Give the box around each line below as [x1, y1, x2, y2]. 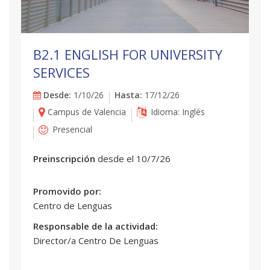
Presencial [50, 123, 92, 135]
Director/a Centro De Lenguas [33, 234, 159, 246]
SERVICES [33, 63, 90, 81]
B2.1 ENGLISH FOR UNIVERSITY [33, 45, 222, 63]
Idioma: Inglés [182, 105, 205, 118]
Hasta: [115, 89, 142, 101]
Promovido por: [33, 184, 104, 197]
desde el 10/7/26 [136, 152, 171, 165]
